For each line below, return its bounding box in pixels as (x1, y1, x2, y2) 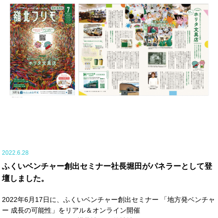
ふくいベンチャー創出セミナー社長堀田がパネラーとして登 (2, 162, 213, 171)
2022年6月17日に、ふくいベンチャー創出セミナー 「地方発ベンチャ (2, 196, 216, 204)
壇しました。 (2, 174, 49, 183)
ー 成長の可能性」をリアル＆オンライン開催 (2, 206, 141, 215)
